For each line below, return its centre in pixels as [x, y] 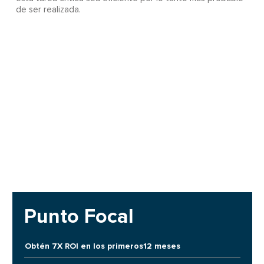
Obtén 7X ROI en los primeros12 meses [102, 246]
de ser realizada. [48, 10]
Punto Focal [79, 217]
